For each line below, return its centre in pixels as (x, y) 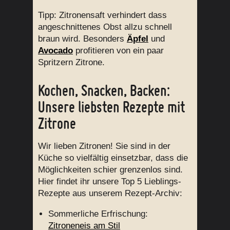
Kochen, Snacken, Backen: (104, 90)
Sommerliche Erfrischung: (98, 214)
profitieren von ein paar (118, 51)
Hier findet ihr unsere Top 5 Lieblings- (110, 181)
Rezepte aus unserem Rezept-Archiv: (110, 193)
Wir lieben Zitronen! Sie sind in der (104, 146)
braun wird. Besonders (82, 39)
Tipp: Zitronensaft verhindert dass (102, 15)
